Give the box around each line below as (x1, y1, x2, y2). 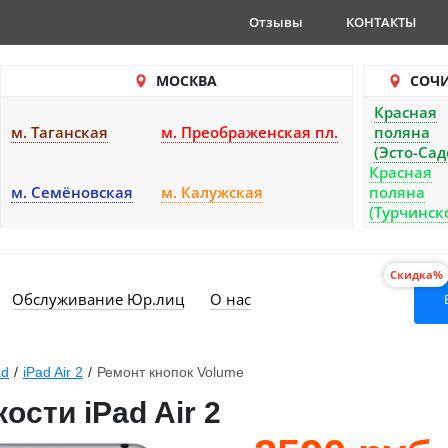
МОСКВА (155, 71, 217, 90)
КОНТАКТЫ (346, 13, 416, 31)
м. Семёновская (11, 182, 133, 202)
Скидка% (390, 267, 443, 282)
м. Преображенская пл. (161, 122, 338, 142)
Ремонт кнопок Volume (97, 364, 244, 380)
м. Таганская (11, 122, 108, 142)
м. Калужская (161, 182, 263, 202)
